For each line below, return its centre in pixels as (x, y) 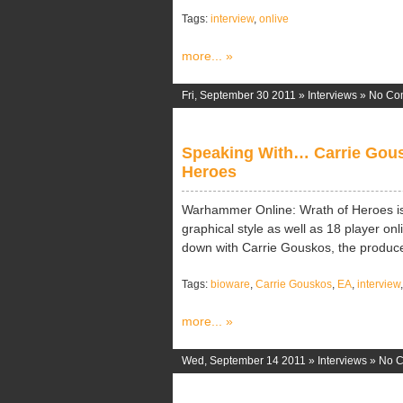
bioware (230, 284)
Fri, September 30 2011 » (245, 95)
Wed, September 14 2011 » (250, 361)
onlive (274, 19)
